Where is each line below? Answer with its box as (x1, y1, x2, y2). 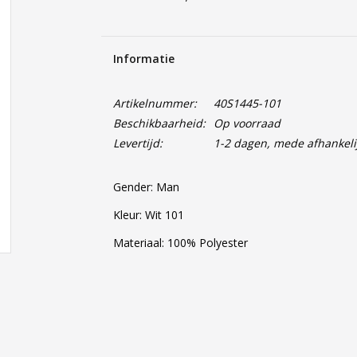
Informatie (112, 51, 175, 66)
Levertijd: (112, 135, 163, 151)
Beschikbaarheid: (112, 116, 206, 131)
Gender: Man (112, 179, 179, 194)
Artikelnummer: (112, 96, 197, 111)
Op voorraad (213, 116, 280, 131)
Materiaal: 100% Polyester (112, 235, 248, 250)
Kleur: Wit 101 (112, 207, 184, 222)
